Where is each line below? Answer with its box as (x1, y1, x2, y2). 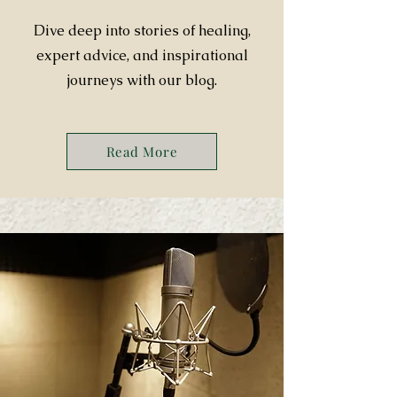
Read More (105, 143, 178, 160)
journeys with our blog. (66, 71, 217, 90)
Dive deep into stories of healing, (33, 21, 251, 40)
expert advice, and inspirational (35, 46, 248, 65)
